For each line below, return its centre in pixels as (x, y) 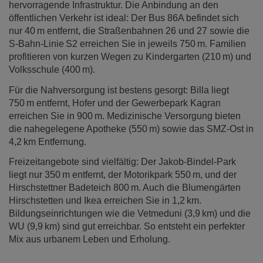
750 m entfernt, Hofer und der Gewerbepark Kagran (115, 103)
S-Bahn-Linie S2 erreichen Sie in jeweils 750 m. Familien (127, 44)
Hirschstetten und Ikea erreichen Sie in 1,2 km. (105, 201)
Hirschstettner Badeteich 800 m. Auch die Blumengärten (125, 188)
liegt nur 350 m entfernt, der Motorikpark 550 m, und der (123, 175)
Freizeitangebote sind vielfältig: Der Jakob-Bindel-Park (122, 162)
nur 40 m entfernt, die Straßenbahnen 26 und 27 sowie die (129, 31)
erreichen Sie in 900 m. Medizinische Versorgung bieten (125, 116)
